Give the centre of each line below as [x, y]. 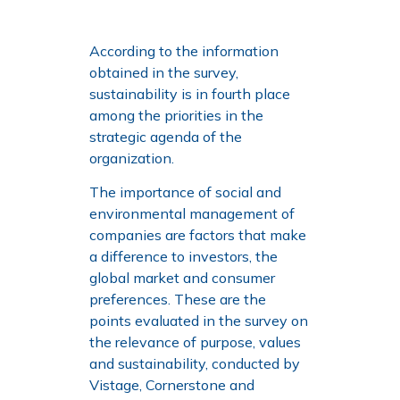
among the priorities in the [176, 115]
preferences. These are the [178, 300]
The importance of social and [185, 192]
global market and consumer [182, 278]
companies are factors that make [198, 235]
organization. [132, 158]
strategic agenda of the [166, 137]
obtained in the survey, [164, 72]
